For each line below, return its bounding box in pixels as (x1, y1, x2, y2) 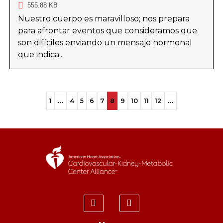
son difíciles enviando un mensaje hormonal (17, 38, 192, 48)
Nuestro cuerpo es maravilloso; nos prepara (17, 14, 190, 24)
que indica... (17, 50, 64, 60)
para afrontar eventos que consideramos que (17, 26, 197, 36)
